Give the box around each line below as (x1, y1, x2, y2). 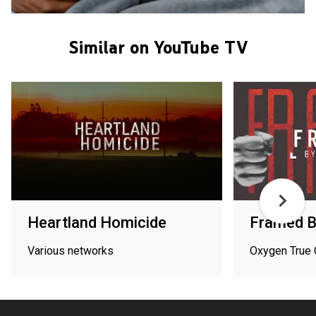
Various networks (28, 243, 114, 257)
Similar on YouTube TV (68, 35, 248, 59)
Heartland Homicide (28, 213, 166, 231)
